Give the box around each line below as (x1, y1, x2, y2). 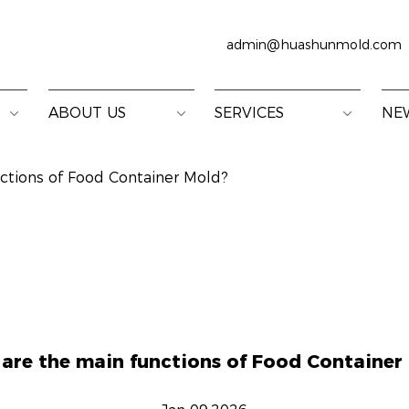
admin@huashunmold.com (226, 37, 403, 53)
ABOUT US (47, 104, 126, 121)
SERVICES (215, 104, 285, 121)
